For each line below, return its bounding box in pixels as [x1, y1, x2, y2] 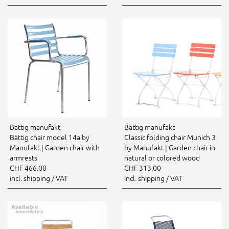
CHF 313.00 [124, 164, 161, 172]
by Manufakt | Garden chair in [124, 144, 215, 152]
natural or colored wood [124, 154, 200, 162]
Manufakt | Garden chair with [10, 144, 100, 152]
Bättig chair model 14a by [10, 133, 89, 142]
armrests [10, 154, 37, 162]
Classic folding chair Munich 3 [124, 133, 216, 142]
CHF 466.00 [10, 164, 47, 172]
